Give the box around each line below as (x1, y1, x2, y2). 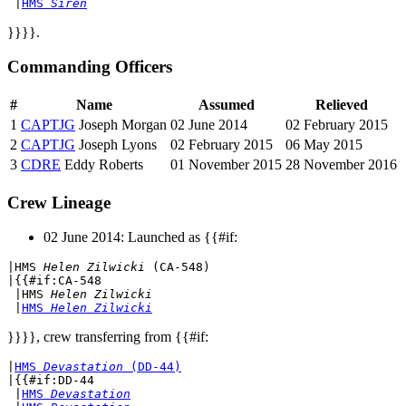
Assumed (198, 96, 255, 112)
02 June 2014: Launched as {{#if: (43, 229, 237, 246)
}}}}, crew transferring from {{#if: (7, 329, 208, 345)
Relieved (314, 96, 368, 112)
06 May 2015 (285, 136, 362, 152)
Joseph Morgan (75, 116, 167, 132)
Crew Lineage (7, 192, 111, 212)
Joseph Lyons (75, 136, 157, 152)
